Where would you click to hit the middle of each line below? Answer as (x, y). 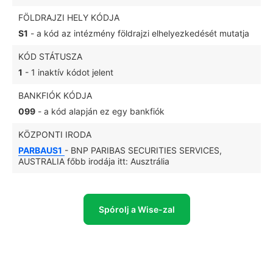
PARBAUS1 (40, 150)
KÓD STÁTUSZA (50, 56)
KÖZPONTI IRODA (55, 134)
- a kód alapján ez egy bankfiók (100, 111)
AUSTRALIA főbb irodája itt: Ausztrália (94, 161)
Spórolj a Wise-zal (136, 209)
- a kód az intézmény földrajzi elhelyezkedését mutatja (139, 33)
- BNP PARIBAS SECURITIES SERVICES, (143, 150)
